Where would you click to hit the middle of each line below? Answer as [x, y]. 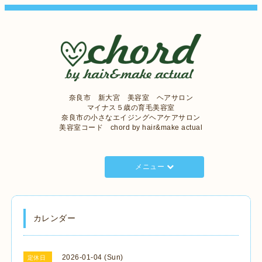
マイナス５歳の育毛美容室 [131, 108]
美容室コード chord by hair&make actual [131, 127]
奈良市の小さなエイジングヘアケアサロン [131, 118]
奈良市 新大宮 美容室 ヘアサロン [131, 98]
